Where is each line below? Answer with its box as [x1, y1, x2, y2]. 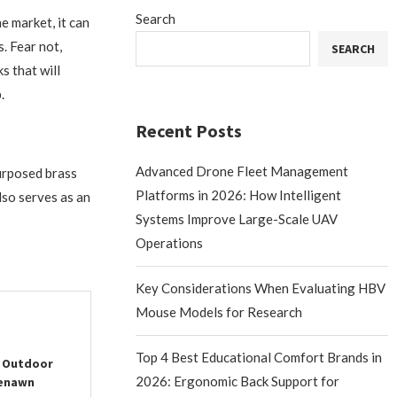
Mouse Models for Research [136, 303, 303, 320]
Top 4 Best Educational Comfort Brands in [136, 348, 383, 365]
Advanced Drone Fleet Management [136, 162, 349, 179]
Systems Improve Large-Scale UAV [136, 210, 339, 227]
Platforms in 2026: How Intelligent [136, 186, 342, 203]
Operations [136, 234, 204, 251]
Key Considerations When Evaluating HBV [136, 279, 386, 296]
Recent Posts [136, 119, 243, 142]
